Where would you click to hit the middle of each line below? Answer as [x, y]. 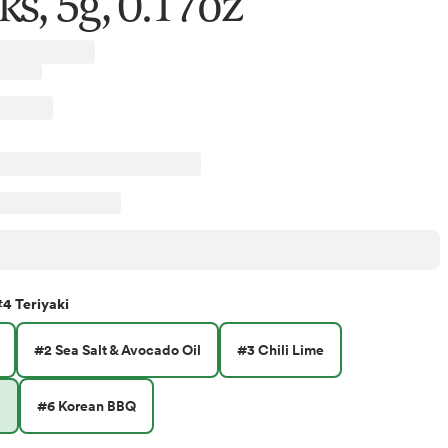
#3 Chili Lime [280, 349]
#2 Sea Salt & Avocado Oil [117, 349]
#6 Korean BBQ [86, 405]
